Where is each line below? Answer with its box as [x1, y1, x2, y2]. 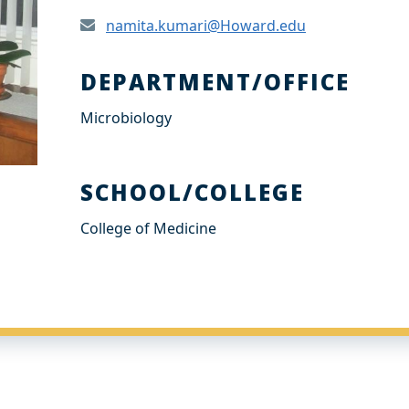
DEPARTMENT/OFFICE [80, 67, 351, 97]
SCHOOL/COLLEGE [80, 177, 305, 207]
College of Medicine [80, 218, 216, 238]
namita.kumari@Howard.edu [106, 16, 306, 36]
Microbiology [80, 108, 172, 128]
